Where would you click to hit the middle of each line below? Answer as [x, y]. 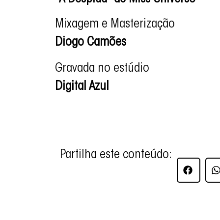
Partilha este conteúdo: [116, 155]
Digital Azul [82, 87]
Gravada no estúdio [102, 69]
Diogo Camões [91, 43]
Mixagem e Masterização [116, 25]
